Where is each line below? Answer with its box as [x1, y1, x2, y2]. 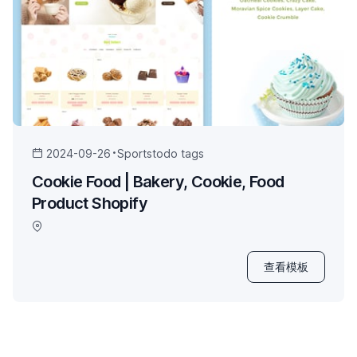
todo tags [152, 146, 204, 160]
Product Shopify [32, 193, 147, 213]
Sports [117, 146, 152, 160]
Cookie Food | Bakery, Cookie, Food [32, 171, 284, 191]
